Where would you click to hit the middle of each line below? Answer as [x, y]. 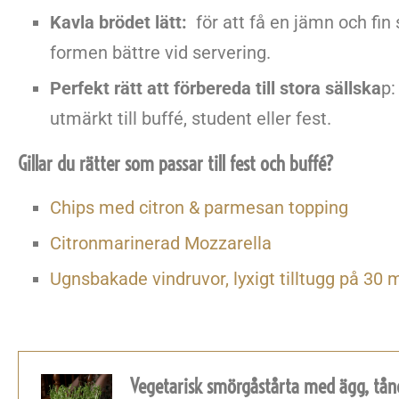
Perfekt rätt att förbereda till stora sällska [216, 88]
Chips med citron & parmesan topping [199, 208]
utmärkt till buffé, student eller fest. [191, 118]
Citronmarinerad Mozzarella [161, 243]
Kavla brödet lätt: [121, 22]
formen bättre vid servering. [160, 53]
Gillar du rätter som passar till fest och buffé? [176, 164]
